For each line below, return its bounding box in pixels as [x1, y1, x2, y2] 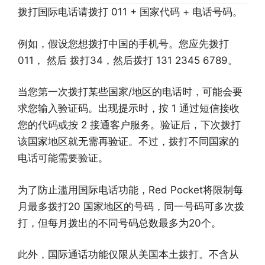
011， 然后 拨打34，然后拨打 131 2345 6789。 [18, 54, 238, 66]
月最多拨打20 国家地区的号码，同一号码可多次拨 [18, 200, 244, 212]
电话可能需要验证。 [18, 152, 108, 164]
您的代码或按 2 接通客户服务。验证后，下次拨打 [18, 119, 241, 131]
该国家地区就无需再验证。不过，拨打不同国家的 [18, 135, 239, 148]
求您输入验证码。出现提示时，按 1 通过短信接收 [18, 102, 240, 115]
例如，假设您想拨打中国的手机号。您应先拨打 [18, 37, 229, 50]
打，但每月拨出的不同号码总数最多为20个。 [18, 216, 221, 229]
